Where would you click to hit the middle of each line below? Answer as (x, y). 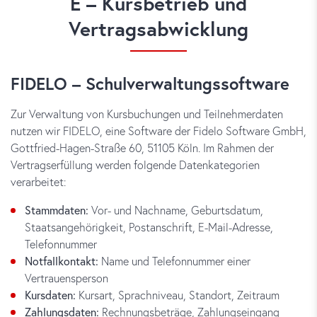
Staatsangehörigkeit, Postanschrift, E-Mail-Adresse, (149, 227)
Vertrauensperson (67, 278)
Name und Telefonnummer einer (174, 261)
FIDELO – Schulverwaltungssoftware (150, 83)
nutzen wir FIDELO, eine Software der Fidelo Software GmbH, (158, 131)
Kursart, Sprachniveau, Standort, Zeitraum (178, 295)
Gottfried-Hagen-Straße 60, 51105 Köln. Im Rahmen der (142, 148)
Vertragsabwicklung (158, 29)
